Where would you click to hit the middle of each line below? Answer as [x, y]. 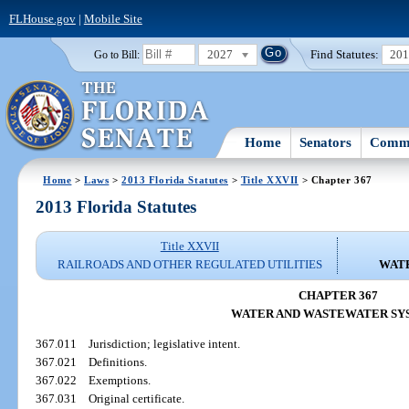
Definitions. [118, 362]
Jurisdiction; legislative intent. [165, 344]
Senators [326, 142]
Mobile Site [113, 18]
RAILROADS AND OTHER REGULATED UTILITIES [189, 265]
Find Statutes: [345, 54]
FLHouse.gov [42, 18]
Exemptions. [120, 381]
